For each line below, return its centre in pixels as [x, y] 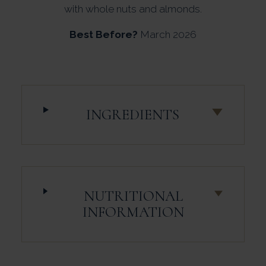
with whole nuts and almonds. [133, 9]
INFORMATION [133, 212]
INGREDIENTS [132, 114]
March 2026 [167, 34]
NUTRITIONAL [133, 196]
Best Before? [104, 34]
